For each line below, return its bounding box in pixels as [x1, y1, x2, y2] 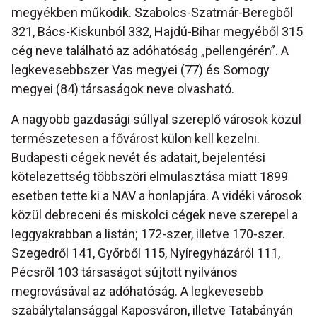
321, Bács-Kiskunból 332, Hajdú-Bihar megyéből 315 [11, 23, 303, 39]
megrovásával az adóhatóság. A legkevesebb [11, 283, 263, 299]
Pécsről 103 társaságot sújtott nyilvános [11, 264, 238, 279]
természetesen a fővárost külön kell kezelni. [11, 130, 260, 146]
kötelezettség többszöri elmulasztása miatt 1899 [11, 168, 288, 184]
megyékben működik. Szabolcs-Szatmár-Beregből [11, 4, 293, 20]
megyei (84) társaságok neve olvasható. [11, 81, 234, 96]
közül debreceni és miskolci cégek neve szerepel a [11, 207, 298, 222]
